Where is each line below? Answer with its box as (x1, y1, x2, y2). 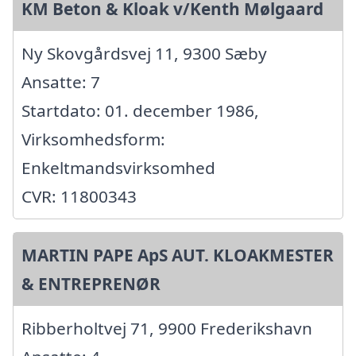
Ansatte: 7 (21, 71, 100, 94)
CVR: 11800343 (21, 185, 137, 208)
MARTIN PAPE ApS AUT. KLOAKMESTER (21, 244, 334, 267)
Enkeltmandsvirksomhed (21, 157, 215, 180)
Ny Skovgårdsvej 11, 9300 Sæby (21, 42, 267, 65)
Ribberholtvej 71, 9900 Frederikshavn (21, 317, 312, 340)
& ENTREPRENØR (21, 273, 161, 296)
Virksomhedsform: (21, 128, 165, 151)
